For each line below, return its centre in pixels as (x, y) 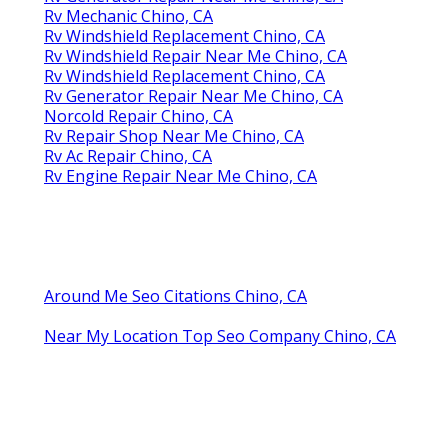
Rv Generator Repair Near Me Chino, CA (193, 96)
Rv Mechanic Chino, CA (128, 16)
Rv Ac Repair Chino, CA (128, 156)
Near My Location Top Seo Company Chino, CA (220, 336)
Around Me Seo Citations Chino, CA (175, 296)
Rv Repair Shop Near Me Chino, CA (174, 136)
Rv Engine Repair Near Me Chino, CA (180, 176)
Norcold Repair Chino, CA (138, 116)
